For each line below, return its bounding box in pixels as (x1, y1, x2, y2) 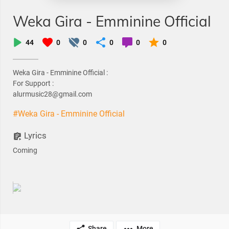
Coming (13, 146, 37, 154)
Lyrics (22, 130, 47, 141)
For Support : (13, 79, 54, 87)
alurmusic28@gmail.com (13, 90, 92, 98)
